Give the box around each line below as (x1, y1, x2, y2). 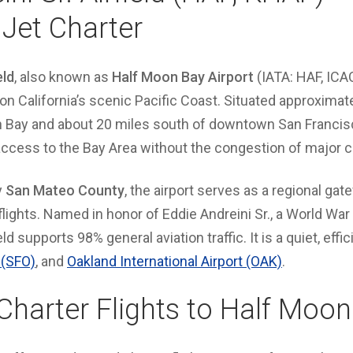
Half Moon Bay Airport (112, 69, 254, 85)
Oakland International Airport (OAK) (67, 253, 282, 269)
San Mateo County (6, 182, 124, 199)
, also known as (14, 69, 112, 85)
